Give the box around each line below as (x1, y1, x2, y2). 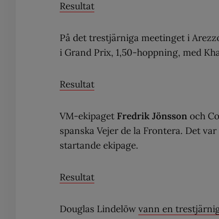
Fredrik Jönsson (117, 109, 187, 122)
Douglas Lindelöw (60, 202, 138, 215)
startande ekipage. (60, 139, 138, 151)
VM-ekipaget (60, 109, 117, 122)
